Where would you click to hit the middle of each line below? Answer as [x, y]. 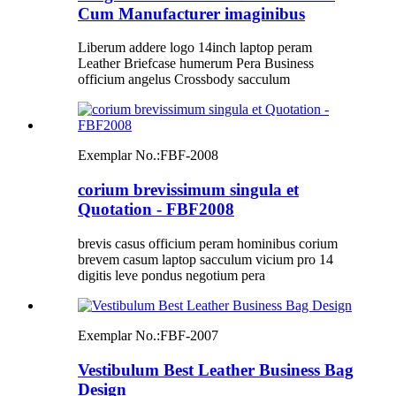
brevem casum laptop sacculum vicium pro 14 [206, 259]
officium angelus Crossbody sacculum [184, 80]
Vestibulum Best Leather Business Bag [216, 369]
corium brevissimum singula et [188, 190]
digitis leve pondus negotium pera [171, 275]
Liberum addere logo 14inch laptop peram [195, 48]
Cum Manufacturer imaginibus [191, 13]
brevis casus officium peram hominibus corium [208, 243]
